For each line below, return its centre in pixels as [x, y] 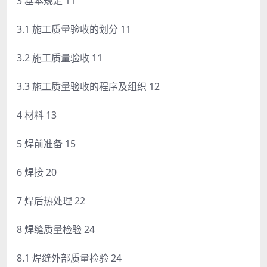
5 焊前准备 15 [46, 143]
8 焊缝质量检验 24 [56, 229]
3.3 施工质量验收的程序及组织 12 [88, 86]
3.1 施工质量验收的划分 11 [74, 29]
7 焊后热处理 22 [51, 201]
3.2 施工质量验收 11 [60, 58]
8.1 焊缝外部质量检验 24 [69, 258]
